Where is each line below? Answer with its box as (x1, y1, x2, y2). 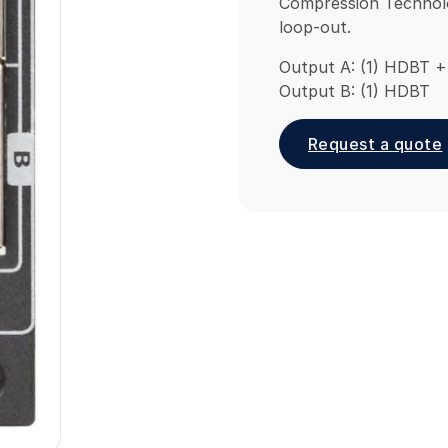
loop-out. (278, 17, 351, 38)
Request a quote (307, 134, 443, 155)
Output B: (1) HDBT (278, 81, 430, 102)
